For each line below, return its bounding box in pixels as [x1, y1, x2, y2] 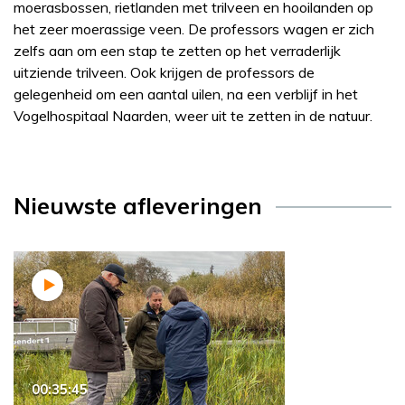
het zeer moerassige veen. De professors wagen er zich [14, 20, 374, 39]
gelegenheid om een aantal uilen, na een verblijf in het [14, 85, 358, 104]
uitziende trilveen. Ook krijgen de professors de [14, 63, 315, 82]
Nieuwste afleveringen [14, 192, 262, 221]
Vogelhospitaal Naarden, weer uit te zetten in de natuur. [14, 107, 372, 126]
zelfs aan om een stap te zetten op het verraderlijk [14, 42, 341, 61]
